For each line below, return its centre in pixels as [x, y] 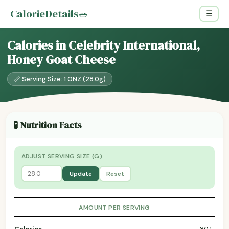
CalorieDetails [44, 14]
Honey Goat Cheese [61, 60]
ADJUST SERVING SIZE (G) [62, 156]
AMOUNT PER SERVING [114, 207]
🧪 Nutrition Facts [48, 125]
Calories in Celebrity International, [104, 45]
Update [81, 174]
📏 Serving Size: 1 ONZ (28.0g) [60, 79]
